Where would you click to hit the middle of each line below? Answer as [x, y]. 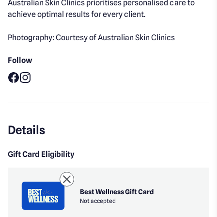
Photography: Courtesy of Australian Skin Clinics [92, 38]
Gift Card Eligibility [41, 155]
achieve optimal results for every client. [77, 15]
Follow [20, 61]
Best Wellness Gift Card [117, 192]
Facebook [25, 88]
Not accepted [98, 201]
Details [27, 130]
